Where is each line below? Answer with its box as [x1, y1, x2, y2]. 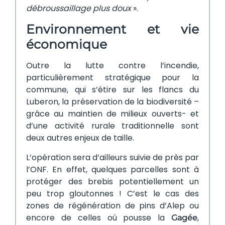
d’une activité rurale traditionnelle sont [26, 120, 199, 132]
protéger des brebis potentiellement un [26, 175, 199, 187]
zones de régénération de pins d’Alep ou [26, 199, 199, 211]
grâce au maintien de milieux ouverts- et [26, 108, 199, 120]
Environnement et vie [26, 22, 199, 37]
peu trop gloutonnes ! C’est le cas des [26, 187, 199, 199]
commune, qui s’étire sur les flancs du [26, 84, 199, 96]
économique [26, 37, 107, 52]
